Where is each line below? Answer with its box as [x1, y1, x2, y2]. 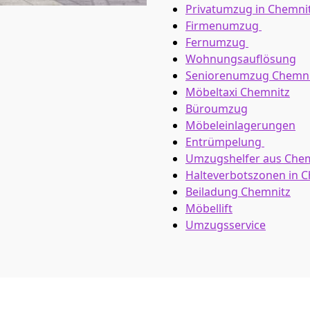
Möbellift [185, 201, 232, 216]
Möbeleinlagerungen [185, 118, 295, 133]
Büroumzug [185, 101, 248, 116]
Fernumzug [185, 35, 248, 50]
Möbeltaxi [185, 84, 240, 100]
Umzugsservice [185, 217, 266, 232]
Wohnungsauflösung [185, 51, 296, 66]
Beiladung [185, 184, 241, 199]
